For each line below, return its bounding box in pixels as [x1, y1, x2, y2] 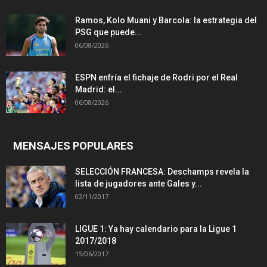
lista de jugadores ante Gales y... [75, 179, 202, 189]
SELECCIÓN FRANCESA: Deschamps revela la [75, 167, 249, 177]
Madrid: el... [75, 85, 122, 95]
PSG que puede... [75, 27, 142, 38]
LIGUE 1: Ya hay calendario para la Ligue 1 [75, 224, 237, 234]
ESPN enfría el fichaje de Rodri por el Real [75, 73, 238, 83]
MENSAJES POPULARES [13, 139, 133, 153]
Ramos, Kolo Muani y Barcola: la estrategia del [75, 15, 257, 26]
